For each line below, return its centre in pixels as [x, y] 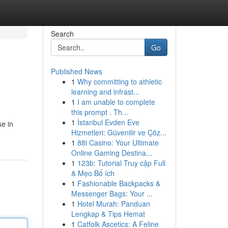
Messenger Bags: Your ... [112, 193]
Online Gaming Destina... [111, 153]
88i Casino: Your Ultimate [118, 142]
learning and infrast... [105, 92]
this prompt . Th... [99, 112]
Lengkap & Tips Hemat [108, 214]
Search [62, 34]
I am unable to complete [116, 102]
